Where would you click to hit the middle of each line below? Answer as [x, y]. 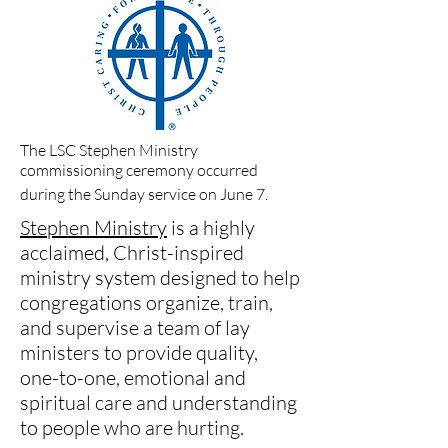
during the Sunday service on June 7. [144, 193]
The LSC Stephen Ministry [109, 149]
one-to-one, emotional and [133, 377]
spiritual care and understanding [158, 402]
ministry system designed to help [160, 277]
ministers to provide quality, [139, 352]
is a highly [211, 227]
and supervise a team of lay [135, 327]
